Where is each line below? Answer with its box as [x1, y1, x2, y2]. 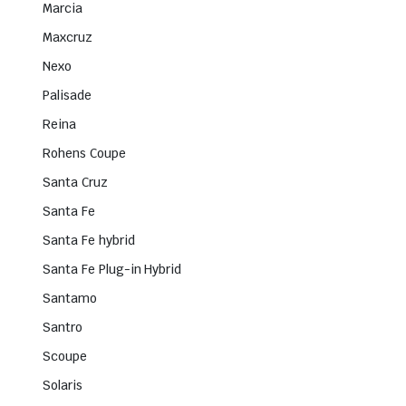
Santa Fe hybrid [43, 232, 135, 249]
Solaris [43, 377, 82, 394]
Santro [43, 319, 82, 336]
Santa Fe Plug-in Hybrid [43, 261, 182, 278]
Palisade [43, 87, 92, 104]
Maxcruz [43, 29, 92, 46]
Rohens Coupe [43, 145, 126, 162]
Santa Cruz [43, 174, 108, 191]
